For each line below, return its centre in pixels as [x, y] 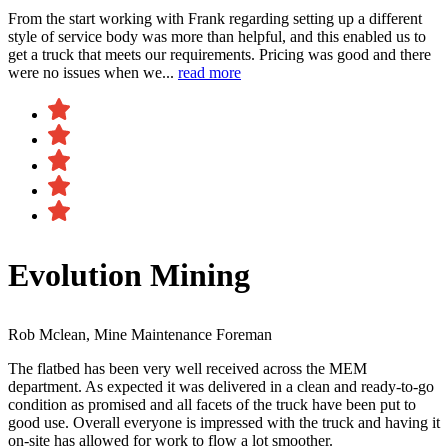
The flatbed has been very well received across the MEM [187, 369]
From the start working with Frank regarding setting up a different [215, 19]
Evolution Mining [129, 275]
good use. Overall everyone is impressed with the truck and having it [224, 423]
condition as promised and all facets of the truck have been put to [212, 405]
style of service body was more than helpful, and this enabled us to [217, 37]
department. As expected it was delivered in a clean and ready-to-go [221, 387]
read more [209, 73]
